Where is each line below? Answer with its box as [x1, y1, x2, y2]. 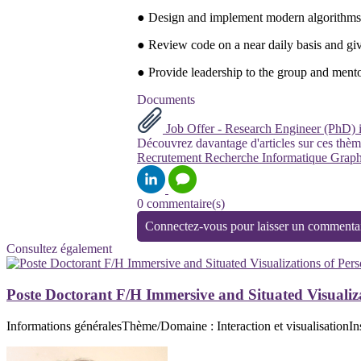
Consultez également [6, 242, 112, 256]
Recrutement [137, 151, 205, 165]
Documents [137, 93, 195, 107]
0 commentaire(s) [137, 197, 225, 211]
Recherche [205, 151, 262, 165]
